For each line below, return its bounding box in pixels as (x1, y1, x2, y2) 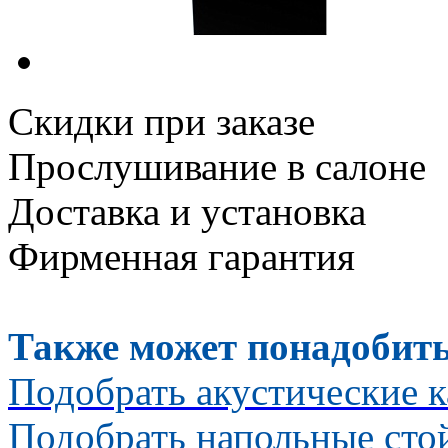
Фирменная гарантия (8, 234, 355, 278)
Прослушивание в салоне (8, 144, 426, 188)
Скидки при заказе (8, 99, 315, 143)
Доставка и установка (8, 189, 366, 233)
